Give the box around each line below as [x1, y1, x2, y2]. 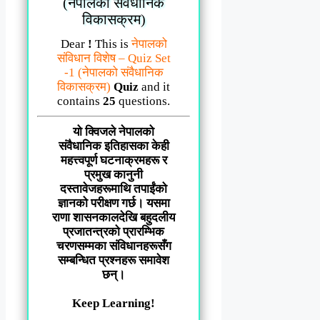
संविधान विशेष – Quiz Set [56, 51, 171, 65]
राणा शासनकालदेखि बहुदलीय [52, 210, 176, 224]
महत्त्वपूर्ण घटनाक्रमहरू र [60, 153, 167, 167]
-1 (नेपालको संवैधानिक [64, 65, 164, 79]
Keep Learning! [72, 296, 156, 310]
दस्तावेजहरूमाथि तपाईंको [60, 181, 168, 196]
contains [57, 94, 104, 108]
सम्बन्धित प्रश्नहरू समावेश [58, 253, 170, 267]
